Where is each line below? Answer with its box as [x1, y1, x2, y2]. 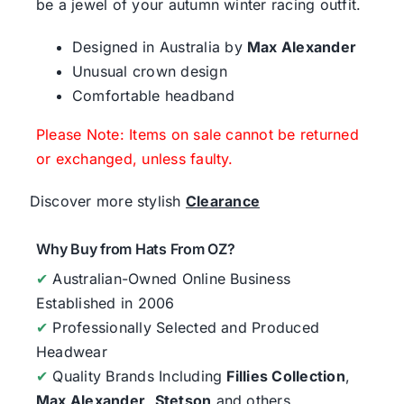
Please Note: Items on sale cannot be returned [35, 124, 359, 143]
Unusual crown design [71, 61, 227, 80]
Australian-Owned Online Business [48, 269, 291, 288]
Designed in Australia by [71, 37, 247, 56]
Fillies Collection [226, 366, 345, 385]
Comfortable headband [71, 86, 234, 105]
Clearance [185, 191, 261, 210]
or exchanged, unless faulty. [35, 149, 234, 168]
